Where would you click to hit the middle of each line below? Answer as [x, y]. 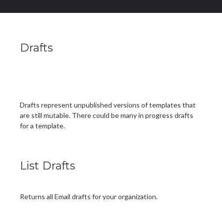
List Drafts [48, 166]
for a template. [42, 126]
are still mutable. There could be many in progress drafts [107, 115]
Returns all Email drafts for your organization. [89, 196]
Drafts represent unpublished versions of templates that [108, 105]
